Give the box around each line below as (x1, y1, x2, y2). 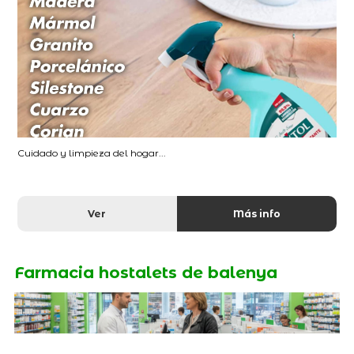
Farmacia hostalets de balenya (13, 262, 277, 282)
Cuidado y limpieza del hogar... (17, 146, 167, 159)
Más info (232, 207, 281, 220)
